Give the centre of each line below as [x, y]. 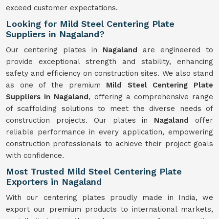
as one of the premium [56, 85]
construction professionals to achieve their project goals [109, 144]
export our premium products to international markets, [109, 209]
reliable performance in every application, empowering [109, 132]
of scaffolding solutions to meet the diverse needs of [109, 109]
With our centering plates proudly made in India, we [109, 197]
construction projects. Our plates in [80, 120]
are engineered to [178, 50]
